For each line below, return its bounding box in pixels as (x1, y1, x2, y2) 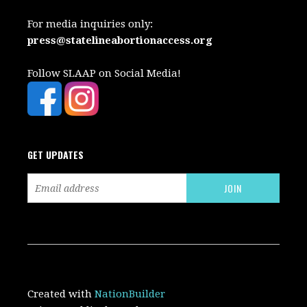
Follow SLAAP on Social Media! (27, 67, 182, 80)
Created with (27, 288, 95, 301)
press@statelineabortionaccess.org (27, 34, 213, 47)
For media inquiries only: (27, 18, 153, 31)
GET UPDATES (27, 147, 84, 162)
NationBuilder (95, 288, 166, 301)
